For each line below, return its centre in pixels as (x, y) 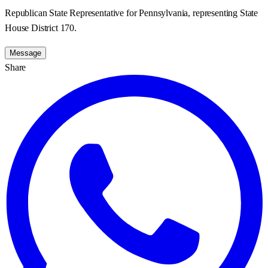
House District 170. (41, 28)
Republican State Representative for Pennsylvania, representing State (132, 13)
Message (25, 53)
